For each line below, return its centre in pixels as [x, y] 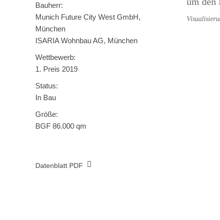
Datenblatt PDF [59, 165]
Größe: [47, 114]
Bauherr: [49, 5]
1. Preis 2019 [56, 69]
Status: [47, 86]
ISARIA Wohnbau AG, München [86, 41]
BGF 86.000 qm [61, 126]
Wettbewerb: [55, 57]
